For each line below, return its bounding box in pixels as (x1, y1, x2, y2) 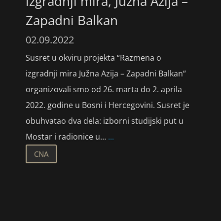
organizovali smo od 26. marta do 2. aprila (25, 84, 182, 95)
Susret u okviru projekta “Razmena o (25, 52, 161, 63)
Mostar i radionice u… (25, 131, 108, 142)
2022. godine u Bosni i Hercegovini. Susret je (25, 100, 189, 110)
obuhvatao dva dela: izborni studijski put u (25, 115, 184, 126)
